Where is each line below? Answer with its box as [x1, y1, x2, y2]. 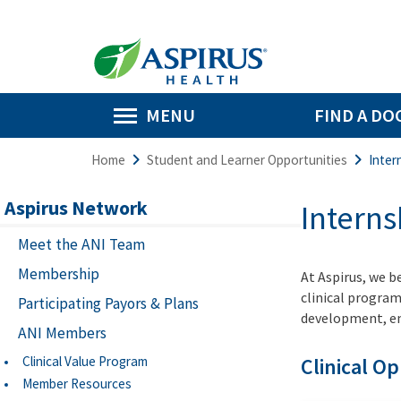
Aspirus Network [4, 195, 148, 220]
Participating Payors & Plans [18, 294, 199, 313]
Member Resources [22, 375, 132, 392]
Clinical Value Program [22, 353, 148, 370]
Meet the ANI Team [18, 235, 145, 254]
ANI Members [18, 323, 107, 343]
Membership [18, 264, 99, 284]
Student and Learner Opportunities [147, 151, 347, 168]
